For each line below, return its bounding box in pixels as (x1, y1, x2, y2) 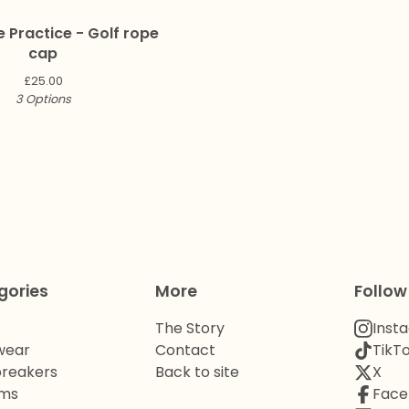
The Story (155, 318, 225, 340)
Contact (155, 340, 215, 362)
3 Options (15, 91, 71, 108)
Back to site (155, 362, 239, 383)
